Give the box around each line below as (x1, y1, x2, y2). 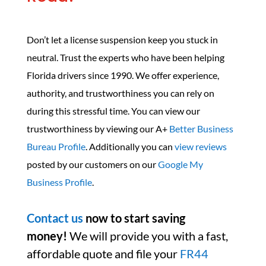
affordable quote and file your (26, 246, 180, 261)
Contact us (26, 211, 83, 226)
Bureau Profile (26, 141, 85, 153)
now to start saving (83, 211, 185, 226)
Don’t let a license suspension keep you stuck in (26, 34, 218, 46)
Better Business (169, 123, 233, 135)
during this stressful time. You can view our (26, 105, 200, 117)
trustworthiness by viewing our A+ (26, 123, 169, 135)
